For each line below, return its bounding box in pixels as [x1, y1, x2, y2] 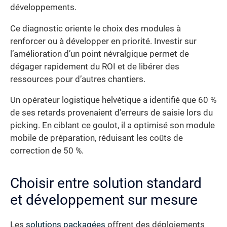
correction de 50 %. [10, 146, 84, 156]
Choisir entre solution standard [10, 175, 202, 192]
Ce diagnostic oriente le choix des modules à [10, 23, 181, 33]
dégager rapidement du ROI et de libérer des [10, 61, 179, 71]
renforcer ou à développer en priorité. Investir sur [10, 36, 197, 46]
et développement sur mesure [10, 192, 198, 209]
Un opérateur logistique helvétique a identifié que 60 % [10, 95, 216, 105]
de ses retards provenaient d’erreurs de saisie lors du [10, 108, 213, 118]
